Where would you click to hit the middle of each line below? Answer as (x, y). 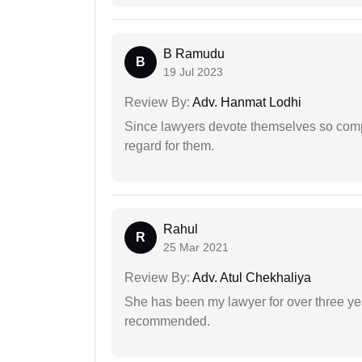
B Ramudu (194, 54)
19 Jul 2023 (193, 72)
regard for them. (169, 146)
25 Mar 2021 (196, 248)
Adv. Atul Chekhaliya (250, 278)
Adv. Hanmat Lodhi (246, 103)
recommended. (167, 322)
